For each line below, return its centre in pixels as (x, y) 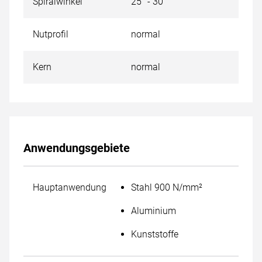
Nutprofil (51, 34)
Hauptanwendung (70, 187)
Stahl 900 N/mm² (167, 187)
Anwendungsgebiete (77, 148)
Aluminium (154, 211)
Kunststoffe (155, 234)
